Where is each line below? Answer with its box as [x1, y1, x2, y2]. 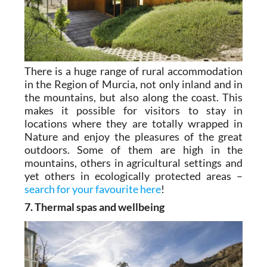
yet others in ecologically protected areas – [24, 169, 243, 182]
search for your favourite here [24, 182, 161, 195]
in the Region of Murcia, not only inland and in [24, 77, 243, 91]
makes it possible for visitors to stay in [24, 103, 243, 117]
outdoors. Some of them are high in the [24, 142, 243, 156]
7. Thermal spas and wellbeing [24, 200, 164, 213]
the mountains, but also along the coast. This [24, 90, 243, 104]
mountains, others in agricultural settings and [24, 156, 243, 169]
